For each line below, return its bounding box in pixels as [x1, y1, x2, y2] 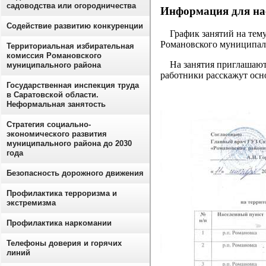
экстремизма [7, 198, 56, 207]
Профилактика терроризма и [7, 189, 117, 198]
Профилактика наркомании [7, 218, 112, 227]
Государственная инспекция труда [7, 81, 139, 90]
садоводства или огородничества [7, 1, 136, 10]
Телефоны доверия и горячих [7, 239, 122, 248]
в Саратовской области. [7, 90, 99, 99]
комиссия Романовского [7, 51, 102, 60]
